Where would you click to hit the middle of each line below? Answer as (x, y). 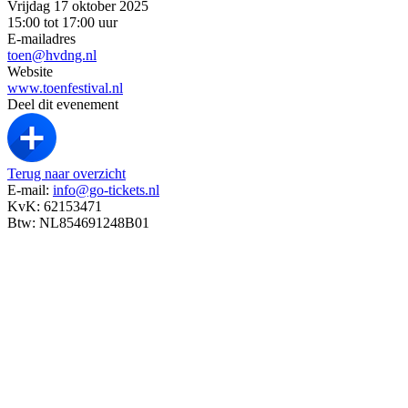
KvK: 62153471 (55, 206)
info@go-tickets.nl (106, 189)
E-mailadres (41, 38)
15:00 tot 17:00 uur (62, 22)
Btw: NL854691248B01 (78, 222)
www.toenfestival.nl (65, 87)
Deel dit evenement (63, 104)
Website (30, 71)
